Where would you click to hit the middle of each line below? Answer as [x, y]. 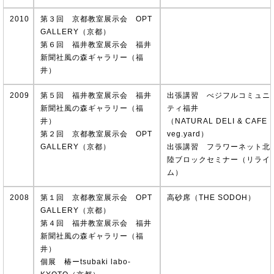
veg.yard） [187, 134]
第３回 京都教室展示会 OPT [96, 19]
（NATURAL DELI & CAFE [217, 121]
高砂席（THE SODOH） [211, 197]
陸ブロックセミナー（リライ [218, 160]
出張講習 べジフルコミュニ [218, 95]
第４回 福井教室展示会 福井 [96, 223]
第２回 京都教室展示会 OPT [96, 134]
